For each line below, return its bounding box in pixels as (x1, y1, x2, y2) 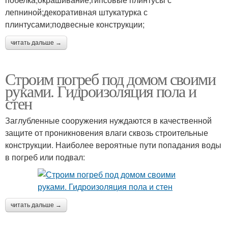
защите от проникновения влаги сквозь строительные (5, 127, 208, 138)
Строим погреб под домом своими (5, 68, 215, 90)
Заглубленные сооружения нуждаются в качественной (5, 115, 212, 126)
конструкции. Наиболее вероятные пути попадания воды (5, 139, 221, 151)
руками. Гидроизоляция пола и (5, 80, 196, 102)
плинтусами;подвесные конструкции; (5, 18, 145, 30)
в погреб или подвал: (5, 151, 85, 163)
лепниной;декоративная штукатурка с (5, 6, 148, 18)
